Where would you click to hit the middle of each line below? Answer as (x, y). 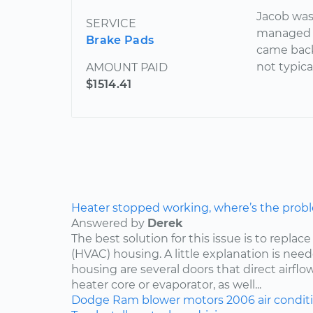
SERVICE (111, 24)
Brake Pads (120, 41)
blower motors (183, 300)
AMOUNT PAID (127, 68)
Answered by (109, 224)
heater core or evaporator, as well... (166, 285)
